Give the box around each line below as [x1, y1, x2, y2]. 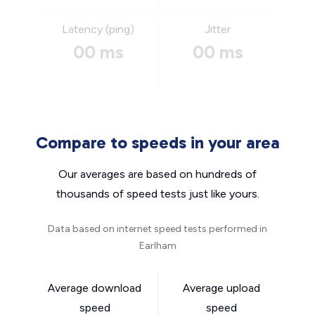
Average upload [182, 281, 260, 295]
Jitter [205, 22, 231, 36]
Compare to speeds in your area [35, 132, 280, 153]
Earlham [139, 240, 176, 252]
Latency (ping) [62, 22, 134, 36]
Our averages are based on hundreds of [58, 167, 257, 181]
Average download [48, 281, 141, 295]
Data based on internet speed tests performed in [48, 223, 267, 235]
